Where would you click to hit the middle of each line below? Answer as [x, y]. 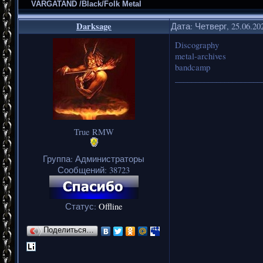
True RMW [94, 131]
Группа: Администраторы [94, 159]
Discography [197, 45]
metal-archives [200, 56]
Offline [111, 206]
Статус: [82, 206]
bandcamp [193, 67]
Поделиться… [69, 230]
